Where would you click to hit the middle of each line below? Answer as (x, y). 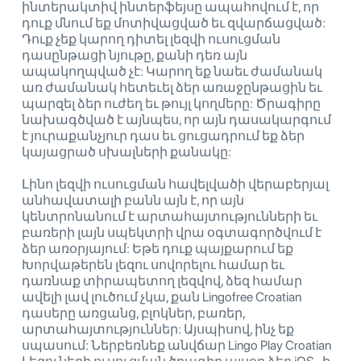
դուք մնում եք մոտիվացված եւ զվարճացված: (174, 23)
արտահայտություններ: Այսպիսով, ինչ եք (158, 330)
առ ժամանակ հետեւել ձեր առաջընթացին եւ (172, 88)
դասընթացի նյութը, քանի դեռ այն (135, 56)
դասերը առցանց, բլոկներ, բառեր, (133, 313)
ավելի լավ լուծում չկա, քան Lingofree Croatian (162, 297)
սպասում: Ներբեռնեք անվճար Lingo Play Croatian (176, 346)
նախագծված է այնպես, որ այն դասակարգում (176, 120)
